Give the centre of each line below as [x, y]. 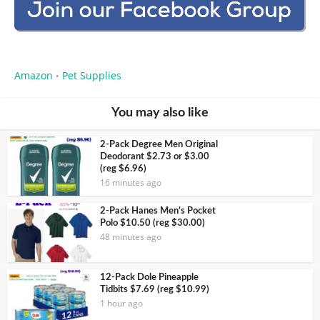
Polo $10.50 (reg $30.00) [152, 223]
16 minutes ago [131, 183]
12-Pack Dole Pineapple [149, 277]
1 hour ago [121, 303]
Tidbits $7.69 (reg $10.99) [155, 289]
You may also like [160, 113]
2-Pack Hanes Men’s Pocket [158, 211]
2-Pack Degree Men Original [159, 145]
